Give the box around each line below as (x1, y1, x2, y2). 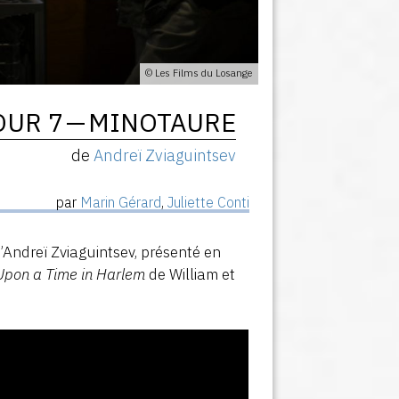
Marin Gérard (79, 192, 161, 211)
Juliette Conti (167, 192, 249, 211)
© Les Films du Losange (145, 67, 253, 80)
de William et (145, 264, 236, 284)
